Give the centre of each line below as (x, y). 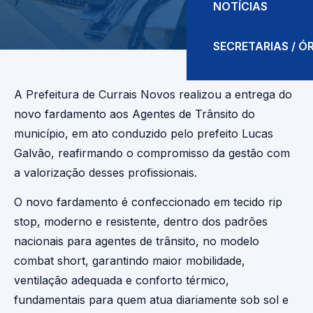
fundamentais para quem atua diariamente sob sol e (151, 300)
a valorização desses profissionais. (105, 173)
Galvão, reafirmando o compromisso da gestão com (152, 153)
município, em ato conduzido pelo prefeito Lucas (144, 133)
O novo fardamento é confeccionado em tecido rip (148, 202)
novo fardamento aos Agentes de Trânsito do (134, 114)
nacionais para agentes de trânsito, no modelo (137, 241)
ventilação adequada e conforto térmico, (122, 280)
